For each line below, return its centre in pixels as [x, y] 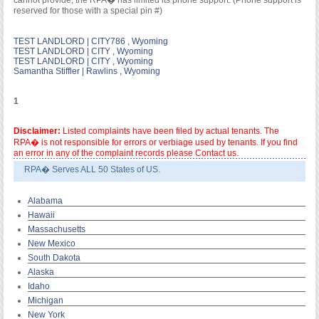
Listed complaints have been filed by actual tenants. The [169, 131]
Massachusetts [56, 230]
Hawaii [41, 215]
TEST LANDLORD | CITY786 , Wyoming [90, 42]
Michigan [45, 301]
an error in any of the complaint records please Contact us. [126, 153]
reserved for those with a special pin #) [88, 11]
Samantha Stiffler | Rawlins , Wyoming [87, 72]
